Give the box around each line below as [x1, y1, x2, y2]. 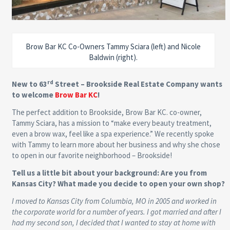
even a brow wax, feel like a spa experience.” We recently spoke [11, 129, 214, 139]
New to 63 [11, 79, 47, 89]
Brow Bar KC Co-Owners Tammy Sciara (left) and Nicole [26, 42, 201, 52]
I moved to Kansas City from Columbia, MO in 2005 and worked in [11, 196, 217, 206]
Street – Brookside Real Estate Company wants [53, 79, 222, 89]
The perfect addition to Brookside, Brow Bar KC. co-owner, [11, 107, 202, 118]
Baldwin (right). [89, 52, 138, 63]
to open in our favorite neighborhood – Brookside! [11, 150, 172, 161]
